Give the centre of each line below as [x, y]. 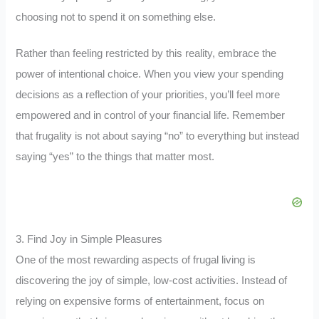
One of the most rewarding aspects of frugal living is [136, 260]
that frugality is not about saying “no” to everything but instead [158, 136]
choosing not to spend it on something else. [116, 17]
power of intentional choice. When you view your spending [150, 74]
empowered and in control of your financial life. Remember [151, 115]
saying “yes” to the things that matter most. [115, 156]
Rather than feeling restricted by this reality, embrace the [146, 53]
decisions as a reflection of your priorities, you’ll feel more [148, 94]
